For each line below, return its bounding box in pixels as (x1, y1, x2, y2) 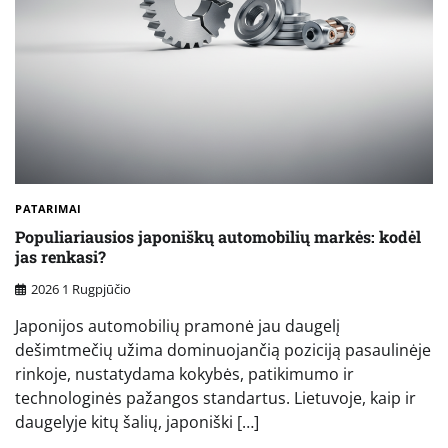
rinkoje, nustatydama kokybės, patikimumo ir (15, 363, 354, 386)
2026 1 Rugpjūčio (31, 280, 131, 299)
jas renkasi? (15, 246, 106, 268)
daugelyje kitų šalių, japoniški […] (15, 411, 259, 434)
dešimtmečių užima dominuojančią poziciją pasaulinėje (15, 339, 431, 362)
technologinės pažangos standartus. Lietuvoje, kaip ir (15, 387, 416, 410)
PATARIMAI (15, 200, 82, 216)
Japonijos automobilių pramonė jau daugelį (15, 315, 340, 338)
